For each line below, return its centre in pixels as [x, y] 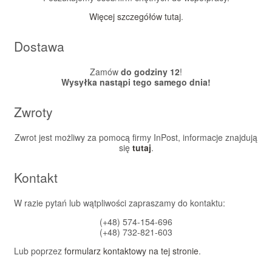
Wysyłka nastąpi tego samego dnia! [136, 82]
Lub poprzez [39, 250]
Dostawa [39, 46]
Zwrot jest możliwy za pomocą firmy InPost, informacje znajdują [136, 137]
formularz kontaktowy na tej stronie [131, 250]
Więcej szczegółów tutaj [135, 16]
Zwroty [33, 111]
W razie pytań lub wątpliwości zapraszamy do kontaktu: [119, 202]
